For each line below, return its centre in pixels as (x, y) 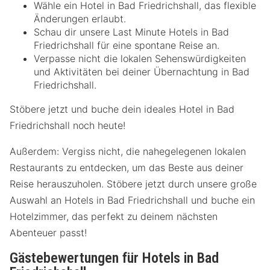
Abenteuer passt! (48, 232)
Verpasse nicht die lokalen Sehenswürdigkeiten (140, 58)
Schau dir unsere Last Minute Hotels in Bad (131, 32)
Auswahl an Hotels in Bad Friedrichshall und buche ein (132, 200)
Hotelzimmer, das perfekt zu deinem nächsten (114, 216)
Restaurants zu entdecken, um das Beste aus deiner (127, 167)
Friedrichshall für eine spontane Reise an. (127, 45)
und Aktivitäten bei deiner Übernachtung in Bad (142, 71)
